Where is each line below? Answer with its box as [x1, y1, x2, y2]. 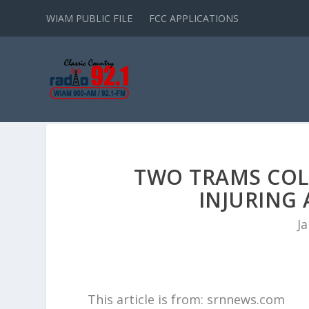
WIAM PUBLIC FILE [46, 11, 133, 25]
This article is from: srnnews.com [88, 290, 286, 308]
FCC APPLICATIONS [149, 11, 239, 25]
